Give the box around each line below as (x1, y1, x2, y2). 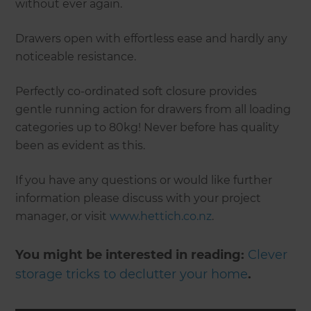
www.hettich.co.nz (110, 209, 212, 223)
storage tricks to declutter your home (15, 266, 249, 282)
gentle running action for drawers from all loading (15, 102, 292, 116)
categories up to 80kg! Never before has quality (15, 120, 280, 134)
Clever (248, 246, 288, 262)
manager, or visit (15, 209, 110, 223)
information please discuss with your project (15, 191, 262, 205)
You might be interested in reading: (15, 246, 249, 262)
